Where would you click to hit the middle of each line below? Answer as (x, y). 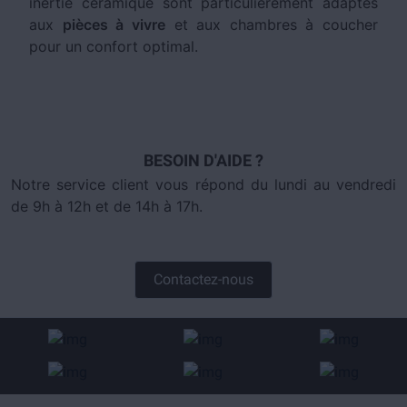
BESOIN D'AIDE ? (203, 160)
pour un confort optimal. (114, 46)
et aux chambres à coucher (271, 25)
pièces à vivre (114, 25)
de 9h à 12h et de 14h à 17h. (107, 206)
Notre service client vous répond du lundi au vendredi (203, 184)
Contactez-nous (203, 279)
